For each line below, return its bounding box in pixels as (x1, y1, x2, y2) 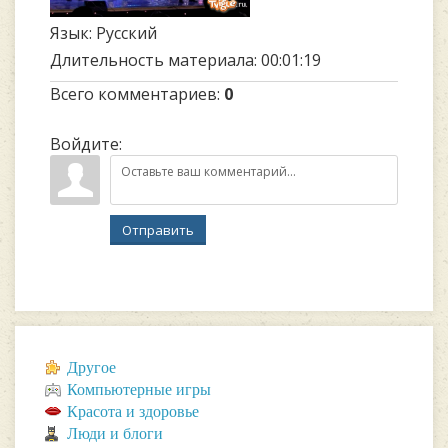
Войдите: (50, 132, 122, 155)
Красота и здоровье (67, 402, 199, 420)
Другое (67, 358, 116, 376)
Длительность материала (50, 48, 254, 71)
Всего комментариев (50, 82, 217, 105)
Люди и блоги (67, 424, 163, 442)
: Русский (89, 21, 157, 44)
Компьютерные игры (67, 380, 211, 398)
